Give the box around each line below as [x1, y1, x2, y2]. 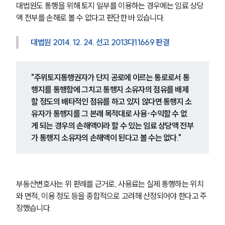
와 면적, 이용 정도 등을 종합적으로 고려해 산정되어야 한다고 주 [16, 191, 207, 201]
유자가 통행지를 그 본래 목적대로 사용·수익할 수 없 [31, 108, 187, 119]
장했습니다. [16, 203, 52, 213]
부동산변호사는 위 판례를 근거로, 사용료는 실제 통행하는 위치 [16, 179, 203, 189]
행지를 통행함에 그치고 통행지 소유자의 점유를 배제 [31, 84, 189, 95]
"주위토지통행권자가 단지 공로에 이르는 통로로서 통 [31, 72, 190, 83]
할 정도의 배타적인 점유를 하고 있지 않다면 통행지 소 [31, 96, 192, 107]
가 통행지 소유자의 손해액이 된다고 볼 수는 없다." [31, 133, 181, 143]
